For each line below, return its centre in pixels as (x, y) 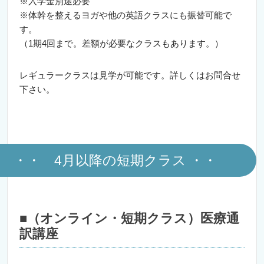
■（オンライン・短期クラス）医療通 (129, 218)
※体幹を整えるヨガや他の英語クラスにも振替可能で (126, 15)
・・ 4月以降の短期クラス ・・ (115, 160)
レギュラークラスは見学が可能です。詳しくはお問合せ (130, 75)
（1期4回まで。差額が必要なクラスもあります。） (121, 43)
